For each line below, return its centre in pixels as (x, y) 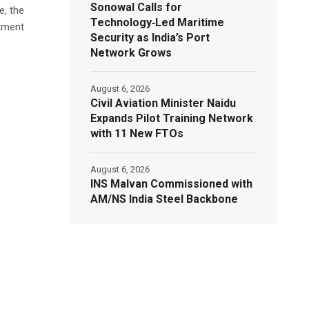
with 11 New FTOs (137, 134)
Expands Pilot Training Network (172, 119)
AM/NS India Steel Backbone (165, 199)
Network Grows (131, 53)
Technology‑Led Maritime (158, 23)
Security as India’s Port (150, 38)
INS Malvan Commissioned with (172, 184)
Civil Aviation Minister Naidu (163, 103)
